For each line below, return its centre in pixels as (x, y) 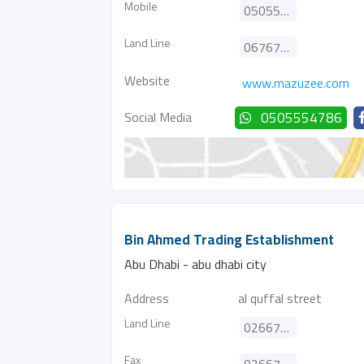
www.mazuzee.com (296, 83)
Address (147, 298)
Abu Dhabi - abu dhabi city (195, 264)
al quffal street (280, 298)
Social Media (158, 117)
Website (147, 80)
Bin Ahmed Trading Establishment (229, 240)
